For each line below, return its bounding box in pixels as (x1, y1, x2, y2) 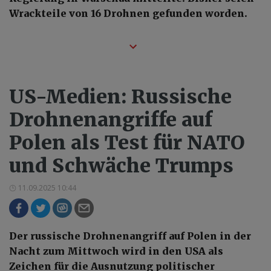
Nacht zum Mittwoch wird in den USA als (9, 244, 223, 257)
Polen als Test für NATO (9, 130, 245, 155)
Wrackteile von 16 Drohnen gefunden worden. (9, 7, 247, 19)
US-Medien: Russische (9, 84, 232, 109)
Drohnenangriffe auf (9, 107, 212, 132)
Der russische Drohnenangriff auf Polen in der (9, 229, 251, 242)
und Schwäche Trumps (9, 153, 233, 178)
